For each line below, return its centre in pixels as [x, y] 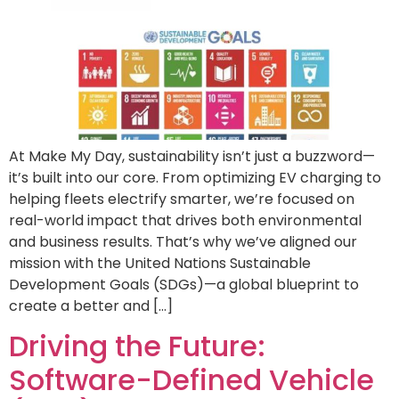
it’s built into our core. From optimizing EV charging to [195, 177]
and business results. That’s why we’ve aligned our [183, 241]
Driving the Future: [137, 346]
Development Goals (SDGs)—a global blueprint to [184, 284]
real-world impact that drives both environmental [185, 220]
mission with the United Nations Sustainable [160, 263]
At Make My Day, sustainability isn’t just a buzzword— [192, 156]
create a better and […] [91, 305]
